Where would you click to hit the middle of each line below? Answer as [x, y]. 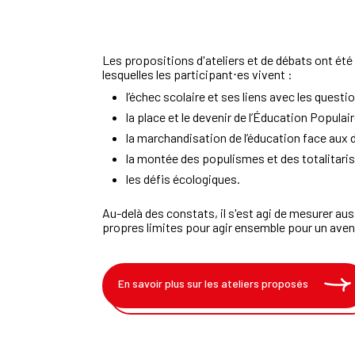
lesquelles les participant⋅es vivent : [198, 74]
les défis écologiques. [183, 178]
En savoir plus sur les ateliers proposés [213, 284]
